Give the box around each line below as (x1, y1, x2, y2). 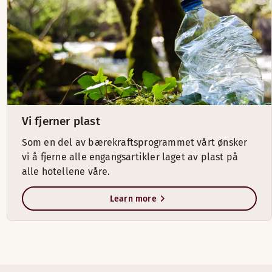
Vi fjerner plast (21, 114, 100, 128)
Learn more (109, 193, 157, 204)
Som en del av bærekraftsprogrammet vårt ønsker (21, 137, 248, 148)
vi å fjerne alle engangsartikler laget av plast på (21, 151, 239, 163)
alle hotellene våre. (21, 166, 110, 177)
